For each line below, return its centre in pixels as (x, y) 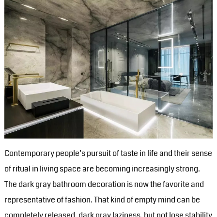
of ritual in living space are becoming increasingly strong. (102, 169)
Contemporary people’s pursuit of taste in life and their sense (108, 153)
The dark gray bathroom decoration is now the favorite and (104, 184)
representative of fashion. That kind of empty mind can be (102, 200)
